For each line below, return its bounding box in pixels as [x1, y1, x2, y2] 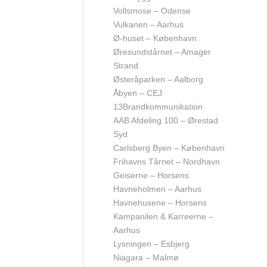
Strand [113, 61, 138, 70]
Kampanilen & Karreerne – [113, 212, 213, 221]
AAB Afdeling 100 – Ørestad [113, 116, 218, 125]
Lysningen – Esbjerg [113, 239, 190, 249]
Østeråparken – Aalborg [113, 74, 203, 84]
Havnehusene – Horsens [113, 198, 207, 207]
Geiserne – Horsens [113, 170, 189, 180]
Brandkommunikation [123, 102, 203, 111]
